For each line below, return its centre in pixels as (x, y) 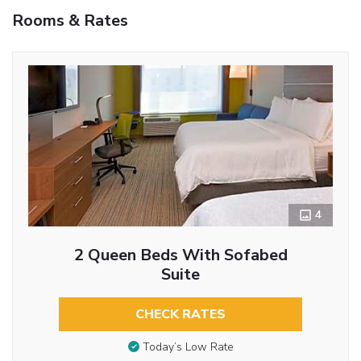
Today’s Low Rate (188, 347)
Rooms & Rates (70, 20)
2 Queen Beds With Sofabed (180, 255)
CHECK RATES (180, 314)
